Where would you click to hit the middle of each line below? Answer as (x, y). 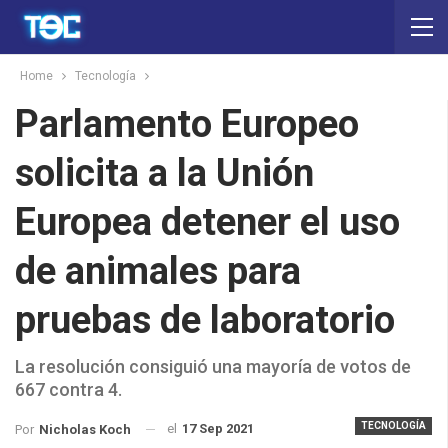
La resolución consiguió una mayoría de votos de (213, 366)
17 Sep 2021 (218, 428)
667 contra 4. (68, 389)
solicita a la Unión (164, 173)
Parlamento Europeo (187, 124)
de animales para (158, 271)
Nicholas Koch (85, 429)
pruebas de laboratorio (205, 320)
